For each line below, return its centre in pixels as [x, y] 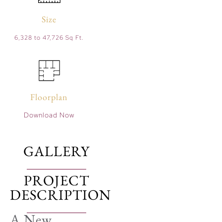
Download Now [49, 115]
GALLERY [57, 151]
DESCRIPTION [60, 194]
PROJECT [57, 180]
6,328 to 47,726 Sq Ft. [49, 38]
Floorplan [49, 97]
